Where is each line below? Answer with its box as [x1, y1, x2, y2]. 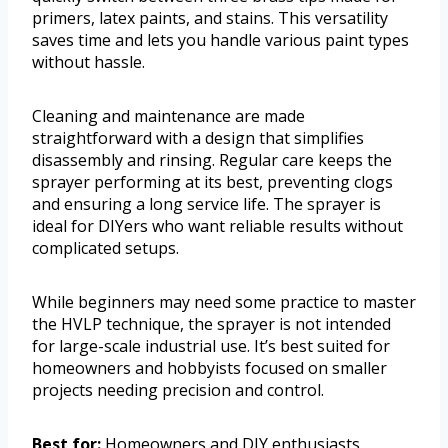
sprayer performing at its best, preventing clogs [32, 171, 393, 194]
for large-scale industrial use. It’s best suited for [32, 335, 390, 358]
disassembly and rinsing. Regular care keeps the [32, 149, 392, 172]
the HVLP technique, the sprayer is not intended [32, 313, 391, 336]
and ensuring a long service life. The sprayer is [32, 193, 381, 216]
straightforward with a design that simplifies [32, 127, 364, 150]
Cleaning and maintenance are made [32, 105, 305, 128]
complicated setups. [32, 237, 179, 260]
